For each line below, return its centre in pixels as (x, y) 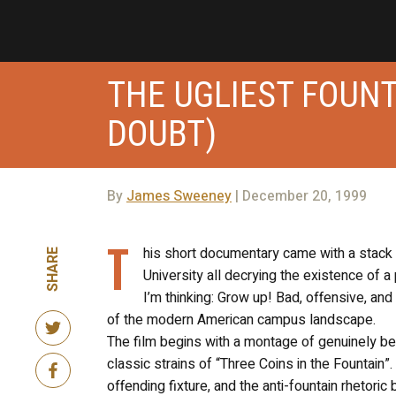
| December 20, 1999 (299, 196)
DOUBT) (161, 133)
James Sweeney (179, 196)
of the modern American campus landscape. (241, 320)
